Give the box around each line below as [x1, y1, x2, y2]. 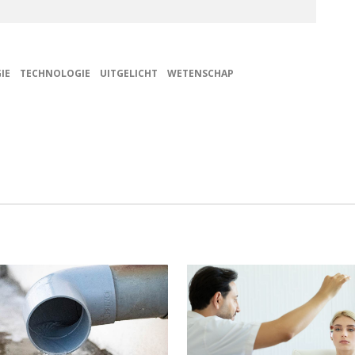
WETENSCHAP [167, 66, 234, 80]
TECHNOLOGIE [20, 66, 90, 80]
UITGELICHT [100, 66, 158, 80]
